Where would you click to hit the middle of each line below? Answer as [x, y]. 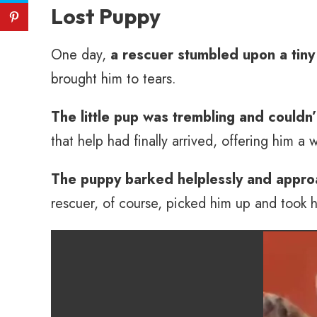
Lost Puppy [106, 16]
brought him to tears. [114, 79]
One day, [81, 55]
